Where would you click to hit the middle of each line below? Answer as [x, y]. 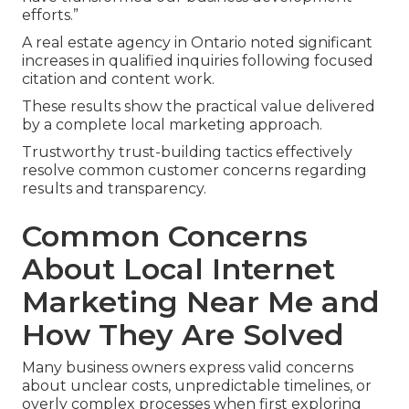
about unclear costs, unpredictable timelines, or [197, 385]
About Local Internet [178, 268]
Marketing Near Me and [201, 301]
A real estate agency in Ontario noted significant [197, 42]
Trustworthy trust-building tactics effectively [187, 152]
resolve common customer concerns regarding [194, 170]
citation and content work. [118, 79]
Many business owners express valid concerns [188, 367]
